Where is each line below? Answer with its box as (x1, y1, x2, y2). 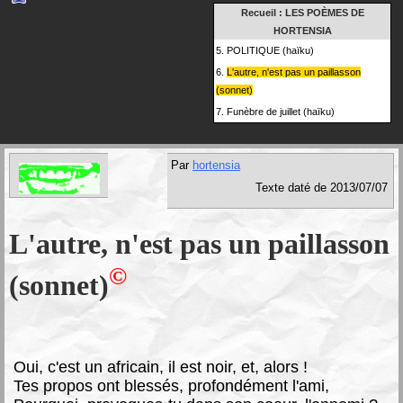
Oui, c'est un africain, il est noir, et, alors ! (13, 357, 308, 376)
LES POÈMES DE (284, 7, 364, 18)
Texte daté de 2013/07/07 (255, 181, 388, 194)
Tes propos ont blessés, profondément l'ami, (13, 376, 329, 395)
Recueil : (240, 7, 285, 18)
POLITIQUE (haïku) (227, 45, 314, 56)
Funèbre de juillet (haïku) (227, 106, 335, 117)
